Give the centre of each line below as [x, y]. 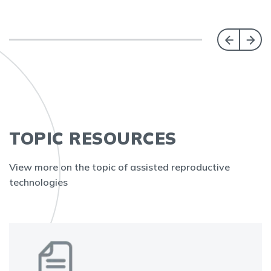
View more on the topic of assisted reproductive [119, 167]
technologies [38, 182]
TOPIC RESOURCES [93, 138]
